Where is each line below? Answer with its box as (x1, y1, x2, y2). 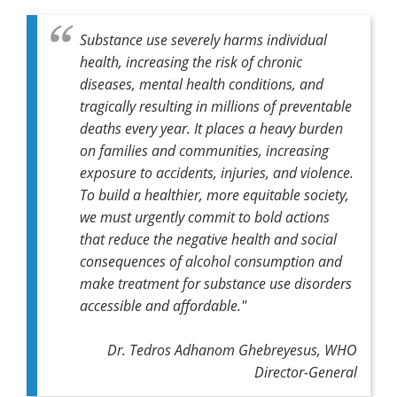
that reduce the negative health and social (80, 229, 337, 248)
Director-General (254, 362, 357, 381)
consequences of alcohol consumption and (80, 251, 342, 270)
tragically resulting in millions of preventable (80, 96, 352, 115)
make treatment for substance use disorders (80, 273, 352, 292)
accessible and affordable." (80, 295, 246, 315)
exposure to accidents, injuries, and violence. (80, 162, 354, 182)
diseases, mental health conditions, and (80, 74, 323, 93)
